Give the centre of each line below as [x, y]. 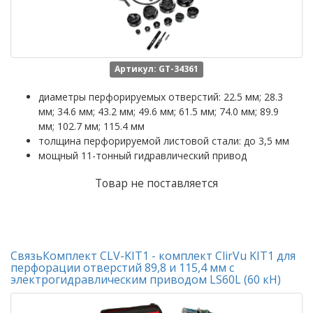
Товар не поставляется [156, 183]
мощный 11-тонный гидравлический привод [143, 155]
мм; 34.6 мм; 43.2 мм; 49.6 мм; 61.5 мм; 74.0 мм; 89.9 [159, 111]
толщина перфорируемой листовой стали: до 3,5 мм [164, 141]
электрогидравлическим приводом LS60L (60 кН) [146, 279]
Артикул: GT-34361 [156, 69]
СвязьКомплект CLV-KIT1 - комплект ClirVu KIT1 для [153, 256]
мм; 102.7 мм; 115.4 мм [92, 126]
